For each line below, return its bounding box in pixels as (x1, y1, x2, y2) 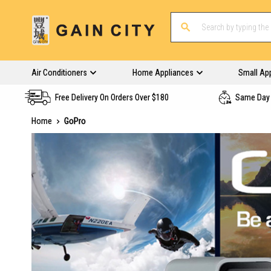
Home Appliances (132, 68, 194, 77)
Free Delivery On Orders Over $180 (55, 93, 169, 102)
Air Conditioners (31, 68, 87, 77)
